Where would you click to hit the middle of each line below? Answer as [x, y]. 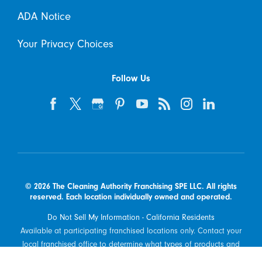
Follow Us [131, 78]
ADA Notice [44, 16]
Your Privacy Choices [65, 44]
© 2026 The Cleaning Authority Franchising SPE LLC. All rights [131, 186]
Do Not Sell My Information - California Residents [131, 218]
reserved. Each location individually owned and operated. [131, 196]
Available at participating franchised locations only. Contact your [131, 231]
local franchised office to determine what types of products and [131, 244]
